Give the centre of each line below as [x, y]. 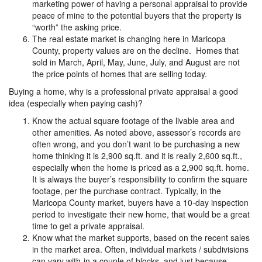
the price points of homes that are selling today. [120, 74]
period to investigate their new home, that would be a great [141, 214]
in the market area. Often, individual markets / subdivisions [140, 249]
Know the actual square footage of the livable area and [133, 121]
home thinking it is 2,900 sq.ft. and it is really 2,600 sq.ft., [137, 156]
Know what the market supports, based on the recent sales [141, 238]
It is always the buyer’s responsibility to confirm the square [140, 179]
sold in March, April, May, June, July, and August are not [136, 62]
